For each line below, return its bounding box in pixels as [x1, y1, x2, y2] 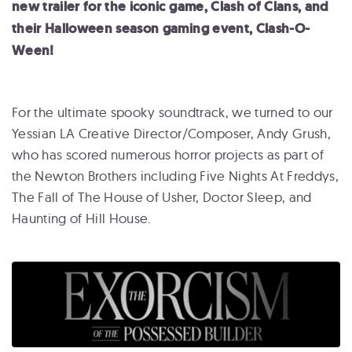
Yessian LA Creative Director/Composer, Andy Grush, [12, 125, 331, 141]
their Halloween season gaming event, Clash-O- [12, 20, 310, 37]
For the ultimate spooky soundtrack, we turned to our [12, 104, 333, 120]
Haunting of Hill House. [12, 210, 156, 226]
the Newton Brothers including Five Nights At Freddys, [12, 167, 339, 184]
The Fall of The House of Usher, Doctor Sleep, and [12, 189, 312, 205]
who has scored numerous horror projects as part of [12, 146, 324, 163]
